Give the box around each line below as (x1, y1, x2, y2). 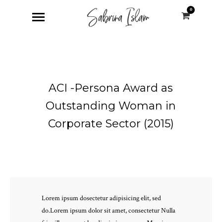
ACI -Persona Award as (49, 81, 173, 95)
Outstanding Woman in (46, 99, 176, 112)
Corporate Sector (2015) (48, 116, 174, 130)
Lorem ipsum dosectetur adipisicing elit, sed (42, 193, 161, 203)
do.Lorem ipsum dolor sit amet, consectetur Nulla (42, 206, 175, 215)
